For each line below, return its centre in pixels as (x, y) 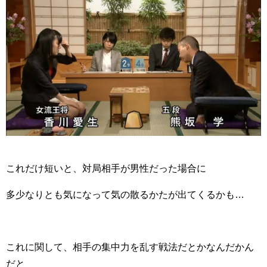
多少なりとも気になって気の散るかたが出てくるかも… (125, 194)
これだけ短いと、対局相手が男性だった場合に (106, 168)
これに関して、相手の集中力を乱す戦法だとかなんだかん (130, 246)
